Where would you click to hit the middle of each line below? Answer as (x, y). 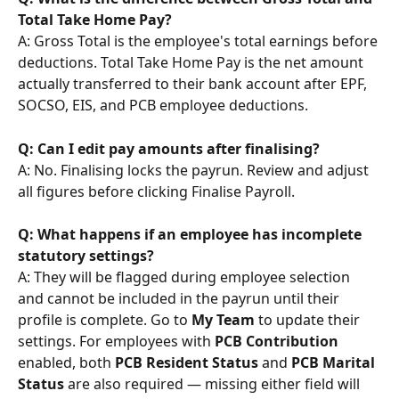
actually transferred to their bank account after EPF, (194, 84)
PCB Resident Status (187, 363)
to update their (309, 320)
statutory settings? (86, 256)
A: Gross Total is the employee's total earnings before (199, 41)
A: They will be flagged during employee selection (186, 277)
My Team (223, 320)
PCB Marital (335, 363)
